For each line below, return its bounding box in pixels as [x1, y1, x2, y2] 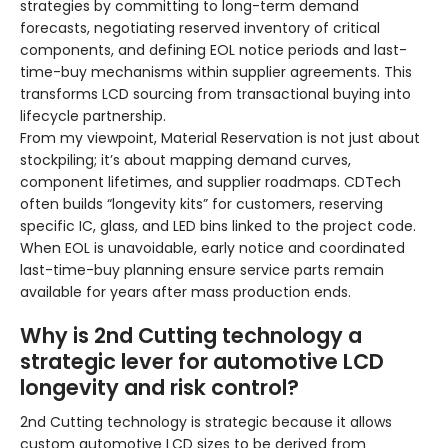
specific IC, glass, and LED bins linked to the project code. [20, 216, 416, 237]
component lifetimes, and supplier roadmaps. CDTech [20, 172, 401, 193]
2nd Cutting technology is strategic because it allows [20, 412, 392, 433]
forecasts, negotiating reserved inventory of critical [20, 18, 380, 39]
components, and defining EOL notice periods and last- [20, 40, 407, 61]
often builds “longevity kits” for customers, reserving [20, 194, 383, 215]
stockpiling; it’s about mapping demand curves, [20, 150, 351, 171]
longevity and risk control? [20, 373, 299, 403]
